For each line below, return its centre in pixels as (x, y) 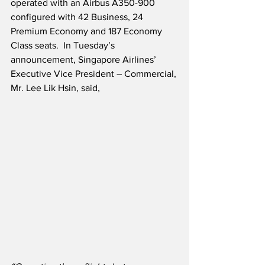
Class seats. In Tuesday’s (64, 45)
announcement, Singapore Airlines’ (85, 59)
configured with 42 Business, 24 (78, 17)
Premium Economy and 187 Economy (88, 31)
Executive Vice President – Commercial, (95, 73)
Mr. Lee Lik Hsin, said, (55, 88)
